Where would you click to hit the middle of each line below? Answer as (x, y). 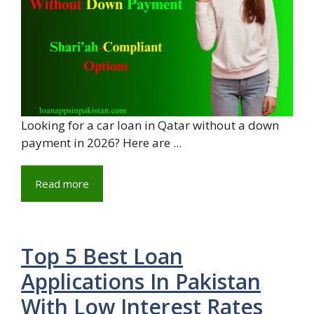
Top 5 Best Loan (102, 256)
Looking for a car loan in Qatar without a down (150, 125)
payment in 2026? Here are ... (101, 142)
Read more (62, 183)
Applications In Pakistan (141, 281)
